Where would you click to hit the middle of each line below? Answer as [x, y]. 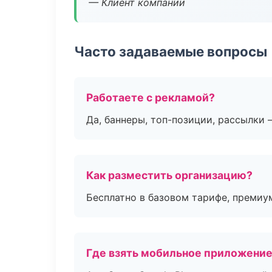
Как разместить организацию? [169, 175]
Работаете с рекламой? [151, 97]
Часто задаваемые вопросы [171, 51]
